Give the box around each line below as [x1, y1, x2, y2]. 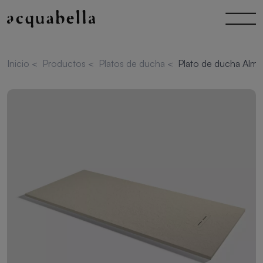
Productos [42, 58, 88, 69]
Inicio [7, 58, 32, 69]
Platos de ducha [99, 58, 167, 69]
